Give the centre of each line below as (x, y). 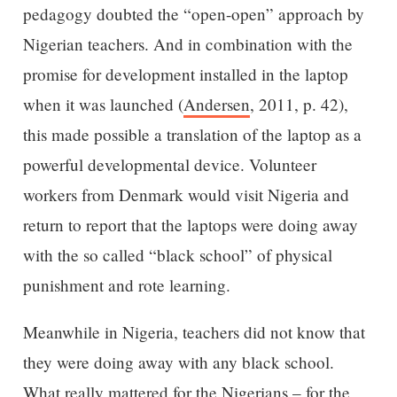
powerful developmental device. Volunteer (169, 164)
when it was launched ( (103, 104)
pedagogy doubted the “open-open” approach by (193, 13)
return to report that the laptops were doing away (190, 224)
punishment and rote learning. (126, 284)
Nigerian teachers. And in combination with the (187, 43)
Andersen (216, 104)
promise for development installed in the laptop (185, 74)
